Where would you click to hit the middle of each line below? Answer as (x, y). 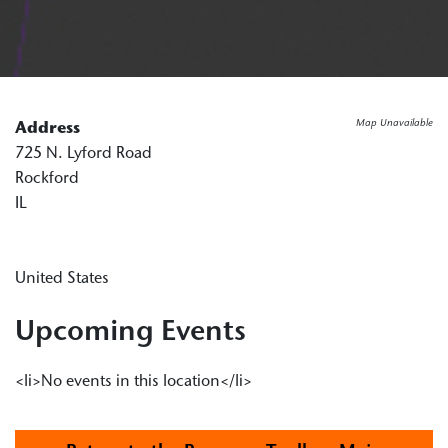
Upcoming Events (130, 332)
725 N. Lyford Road (83, 153)
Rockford (47, 178)
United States (62, 278)
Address (47, 128)
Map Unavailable (394, 123)
